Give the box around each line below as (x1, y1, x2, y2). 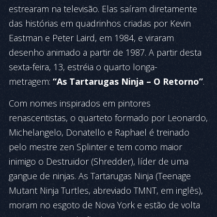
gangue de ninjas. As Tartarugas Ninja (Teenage (9, 170, 191, 182)
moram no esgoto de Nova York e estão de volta (9, 199, 200, 211)
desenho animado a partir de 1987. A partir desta (9, 46, 201, 58)
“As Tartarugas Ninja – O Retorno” (53, 76, 203, 87)
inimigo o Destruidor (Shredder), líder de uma (9, 155, 188, 167)
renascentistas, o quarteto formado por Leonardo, (9, 112, 208, 124)
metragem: (9, 76, 53, 87)
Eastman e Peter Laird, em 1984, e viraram (9, 32, 174, 44)
